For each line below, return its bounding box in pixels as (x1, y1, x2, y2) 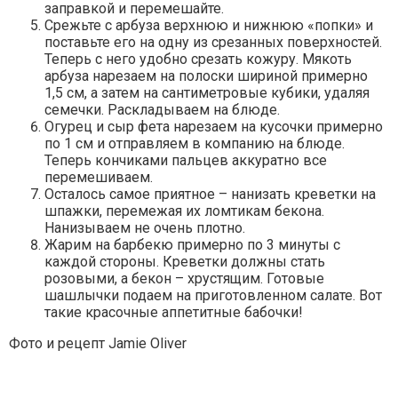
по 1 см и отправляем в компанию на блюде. (44, 135, 345, 153)
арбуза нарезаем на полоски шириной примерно (44, 68, 368, 85)
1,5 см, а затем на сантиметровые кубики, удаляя (44, 84, 370, 102)
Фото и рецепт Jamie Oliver (9, 335, 187, 353)
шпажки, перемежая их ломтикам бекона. (44, 203, 324, 220)
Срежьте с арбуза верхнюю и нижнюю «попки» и (44, 17, 373, 35)
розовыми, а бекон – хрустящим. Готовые (44, 270, 324, 288)
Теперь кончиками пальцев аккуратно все (44, 152, 327, 170)
